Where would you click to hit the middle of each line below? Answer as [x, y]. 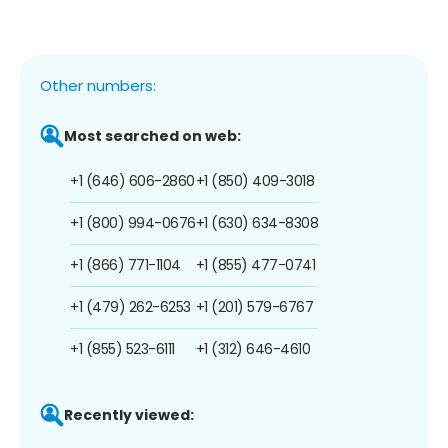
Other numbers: [98, 85]
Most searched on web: [152, 135]
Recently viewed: [129, 414]
